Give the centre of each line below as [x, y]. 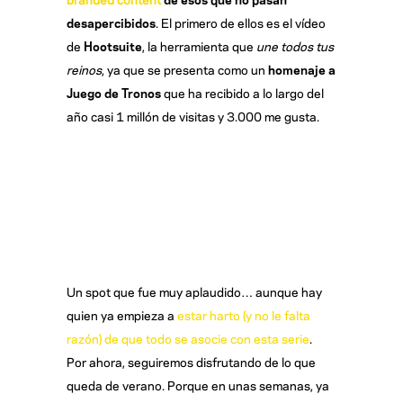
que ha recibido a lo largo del [242, 93]
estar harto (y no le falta [244, 314]
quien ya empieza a [122, 314]
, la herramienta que [199, 46]
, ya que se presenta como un [185, 69]
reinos [84, 69]
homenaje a [302, 69]
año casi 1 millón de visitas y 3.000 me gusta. [193, 116]
